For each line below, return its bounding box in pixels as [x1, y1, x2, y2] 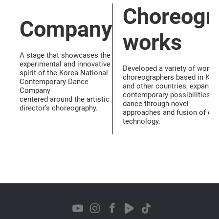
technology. [123, 117, 160, 126]
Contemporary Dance [20, 77, 88, 86]
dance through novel [123, 99, 189, 108]
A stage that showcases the [20, 51, 110, 60]
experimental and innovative [20, 60, 110, 68]
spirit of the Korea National [20, 68, 108, 77]
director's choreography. [20, 104, 98, 112]
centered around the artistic [20, 95, 109, 104]
